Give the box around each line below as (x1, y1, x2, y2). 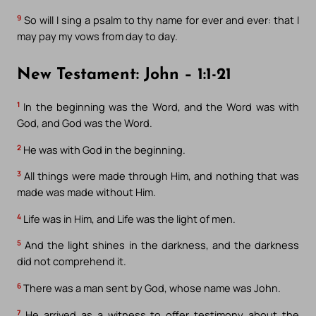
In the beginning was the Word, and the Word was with (20, 99, 299, 114)
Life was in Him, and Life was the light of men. (21, 211, 236, 226)
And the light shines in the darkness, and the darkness (21, 238, 299, 253)
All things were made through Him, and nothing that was (21, 169, 299, 183)
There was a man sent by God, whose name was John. (21, 281, 281, 296)
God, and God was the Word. (17, 116, 152, 130)
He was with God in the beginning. (21, 142, 186, 157)
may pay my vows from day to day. (17, 29, 178, 44)
